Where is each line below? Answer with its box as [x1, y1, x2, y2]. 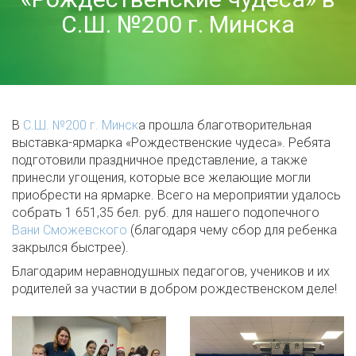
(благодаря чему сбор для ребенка [127, 222, 337, 238]
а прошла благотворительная [138, 118, 311, 133]
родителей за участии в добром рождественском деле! [12, 281, 337, 296]
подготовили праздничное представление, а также [12, 153, 308, 168]
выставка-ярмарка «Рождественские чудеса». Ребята [12, 135, 331, 150]
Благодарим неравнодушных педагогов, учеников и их [12, 264, 330, 279]
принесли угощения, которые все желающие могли [12, 170, 311, 185]
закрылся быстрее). [12, 240, 129, 255]
